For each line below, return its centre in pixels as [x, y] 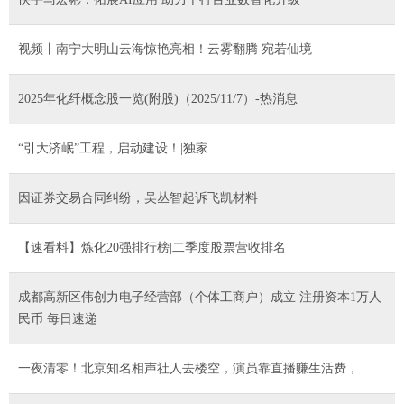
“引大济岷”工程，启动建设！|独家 [113, 148]
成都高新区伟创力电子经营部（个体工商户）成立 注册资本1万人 [200, 297]
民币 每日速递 [58, 318]
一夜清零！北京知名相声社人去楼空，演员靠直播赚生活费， [188, 368]
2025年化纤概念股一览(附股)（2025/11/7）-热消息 [158, 98]
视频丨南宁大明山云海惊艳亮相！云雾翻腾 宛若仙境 [165, 49]
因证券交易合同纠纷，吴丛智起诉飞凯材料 [138, 197]
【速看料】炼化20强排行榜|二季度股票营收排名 [152, 247]
